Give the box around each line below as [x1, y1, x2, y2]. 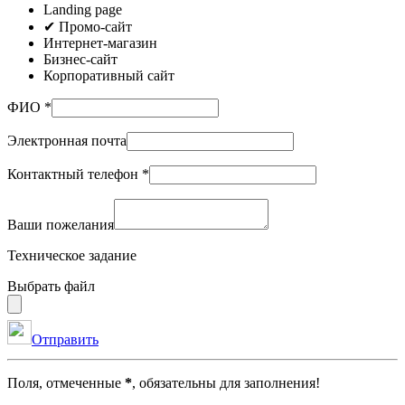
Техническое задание [7, 247, 137, 263]
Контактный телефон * [7, 165, 149, 182]
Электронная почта [7, 132, 127, 148]
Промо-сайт [59, 18, 132, 34]
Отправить [32, 331, 99, 347]
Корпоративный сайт [43, 67, 174, 83]
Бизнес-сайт [43, 51, 118, 67]
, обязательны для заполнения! [132, 374, 320, 391]
